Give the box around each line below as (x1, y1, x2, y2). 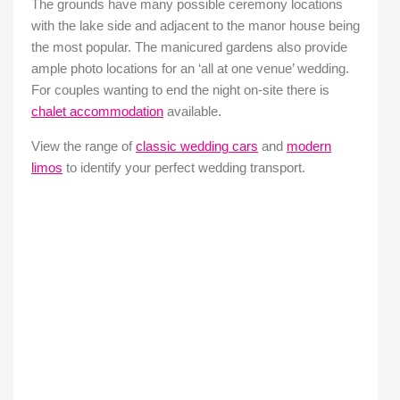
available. (163, 104, 221, 120)
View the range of (31, 138, 136, 154)
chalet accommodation (31, 104, 163, 120)
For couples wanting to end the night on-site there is (31, 83, 329, 98)
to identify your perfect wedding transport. (62, 160, 305, 175)
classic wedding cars (136, 138, 258, 154)
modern (287, 138, 331, 154)
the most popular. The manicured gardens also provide (31, 40, 347, 55)
